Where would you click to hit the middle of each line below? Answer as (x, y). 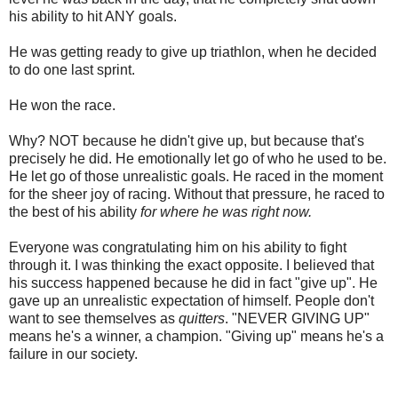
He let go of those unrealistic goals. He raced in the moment (196, 176)
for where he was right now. (228, 211)
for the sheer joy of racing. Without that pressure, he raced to (197, 194)
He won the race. (62, 105)
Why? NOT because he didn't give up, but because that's (187, 140)
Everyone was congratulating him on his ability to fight (178, 247)
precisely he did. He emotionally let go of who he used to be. (198, 158)
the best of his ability (75, 211)
